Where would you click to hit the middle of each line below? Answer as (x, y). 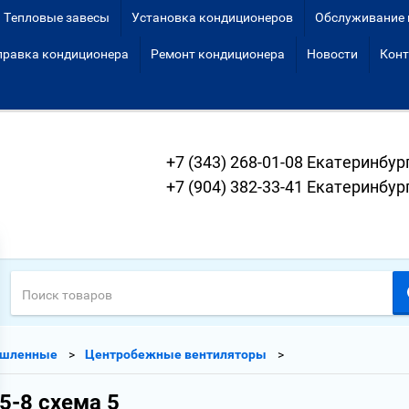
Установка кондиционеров (212, 17)
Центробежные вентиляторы (176, 354)
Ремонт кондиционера (218, 54)
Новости (332, 54)
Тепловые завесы (57, 17)
